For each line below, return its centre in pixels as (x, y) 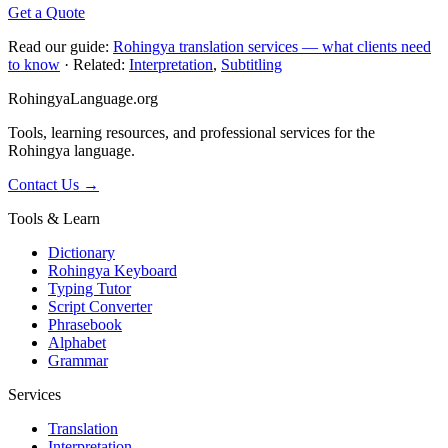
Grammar (78, 361)
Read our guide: (60, 47)
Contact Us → (53, 185)
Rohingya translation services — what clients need (272, 47)
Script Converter (100, 307)
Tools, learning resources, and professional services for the (191, 133)
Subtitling (251, 65)
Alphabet (77, 343)
